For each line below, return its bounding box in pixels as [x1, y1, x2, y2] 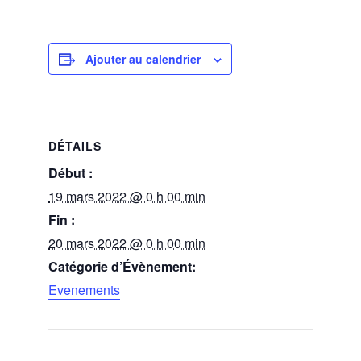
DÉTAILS [48, 138, 102, 155]
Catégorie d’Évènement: [48, 257, 196, 276]
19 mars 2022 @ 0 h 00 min [48, 187, 205, 206]
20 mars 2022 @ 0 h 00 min [48, 234, 205, 253]
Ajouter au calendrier [85, 51, 201, 68]
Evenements [48, 280, 120, 300]
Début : [48, 164, 93, 183]
